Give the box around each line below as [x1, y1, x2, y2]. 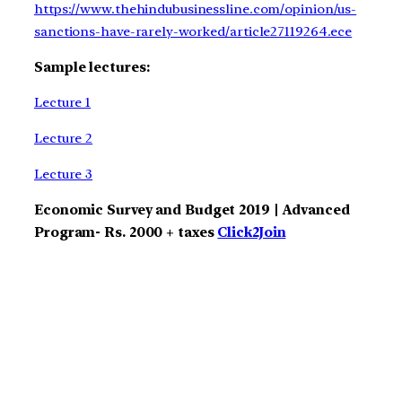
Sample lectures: [34, 58, 150, 75]
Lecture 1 [34, 94, 92, 111]
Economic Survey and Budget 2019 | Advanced [34, 201, 350, 218]
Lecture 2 [34, 130, 93, 147]
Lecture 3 [34, 165, 93, 182]
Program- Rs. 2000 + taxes [34, 223, 218, 240]
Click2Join [217, 223, 286, 240]
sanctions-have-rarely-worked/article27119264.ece [34, 22, 353, 39]
